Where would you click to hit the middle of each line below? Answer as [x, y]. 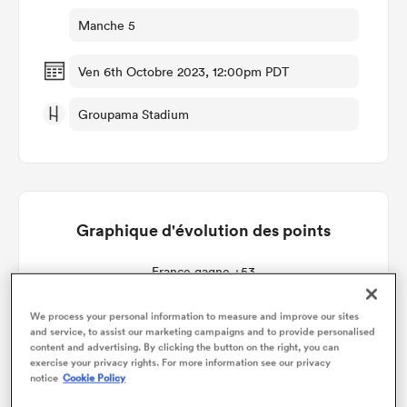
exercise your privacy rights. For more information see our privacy [181, 362]
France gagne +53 [203, 272]
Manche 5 [107, 25]
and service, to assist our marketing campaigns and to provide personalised [203, 331]
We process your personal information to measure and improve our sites [195, 316]
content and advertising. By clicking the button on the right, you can [185, 347]
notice [45, 377]
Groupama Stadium [134, 114]
